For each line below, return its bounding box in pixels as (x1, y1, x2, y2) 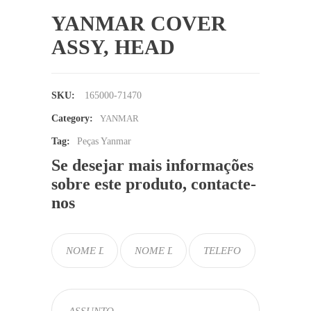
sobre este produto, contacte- (51, 175, 256, 193)
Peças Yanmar (77, 136, 131, 146)
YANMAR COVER (51, 12, 226, 35)
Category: (51, 113, 93, 124)
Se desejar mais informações (51, 156, 253, 174)
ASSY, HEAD (51, 35, 175, 58)
